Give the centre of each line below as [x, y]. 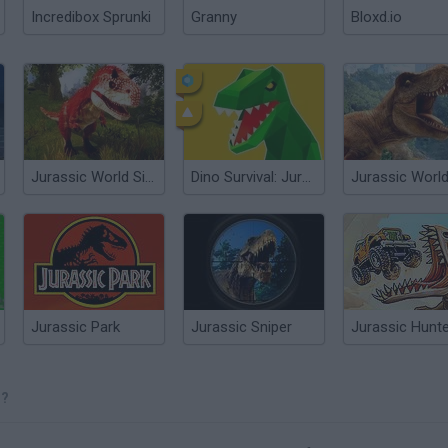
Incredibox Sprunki [91, 17]
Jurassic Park [75, 327]
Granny [214, 17]
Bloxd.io [376, 17]
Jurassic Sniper [241, 327]
